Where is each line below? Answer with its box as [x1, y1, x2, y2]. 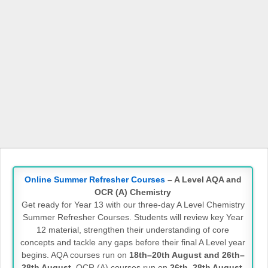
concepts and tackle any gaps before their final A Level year [20, 237, 245, 248]
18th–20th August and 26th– [129, 250, 245, 260]
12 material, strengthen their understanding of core [36, 225, 229, 235]
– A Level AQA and [165, 175, 242, 185]
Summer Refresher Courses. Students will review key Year [22, 212, 243, 223]
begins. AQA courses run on [21, 250, 129, 260]
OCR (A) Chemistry [95, 187, 171, 197]
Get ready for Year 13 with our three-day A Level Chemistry [21, 200, 245, 210]
